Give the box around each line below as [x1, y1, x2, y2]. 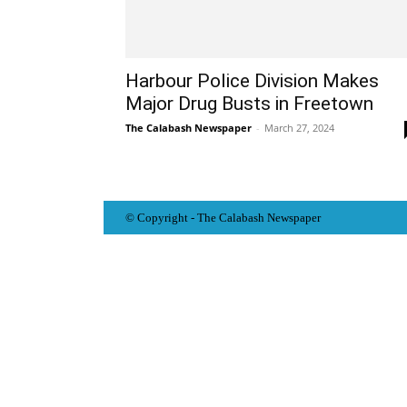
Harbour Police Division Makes [125, 70, 379, 92]
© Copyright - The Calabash [125, 211, 267, 224]
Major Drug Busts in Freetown [125, 93, 373, 114]
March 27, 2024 [264, 121, 334, 134]
